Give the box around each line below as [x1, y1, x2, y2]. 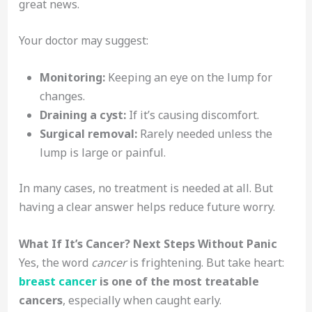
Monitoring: [39, 70, 105, 85]
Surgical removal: [39, 126, 137, 141]
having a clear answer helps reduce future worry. [18, 199, 275, 214]
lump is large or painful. [39, 145, 166, 160]
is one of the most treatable [96, 273, 259, 289]
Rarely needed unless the [136, 126, 272, 141]
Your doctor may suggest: [18, 33, 148, 49]
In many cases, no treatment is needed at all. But [18, 180, 273, 196]
